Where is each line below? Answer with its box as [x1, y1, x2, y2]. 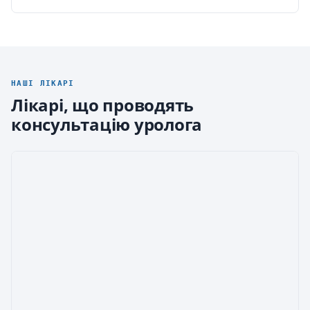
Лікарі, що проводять [11, 93, 194, 116]
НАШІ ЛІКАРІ [11, 78, 75, 88]
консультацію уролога [11, 112, 203, 136]
